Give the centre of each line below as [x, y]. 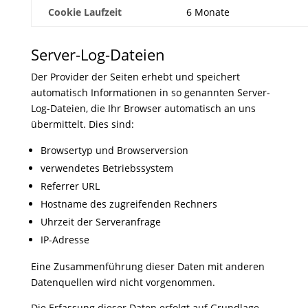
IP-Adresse [65, 240]
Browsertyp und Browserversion [114, 150]
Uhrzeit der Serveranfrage [100, 222]
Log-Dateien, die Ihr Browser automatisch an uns [143, 108]
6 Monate [208, 12]
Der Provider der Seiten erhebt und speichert [135, 77]
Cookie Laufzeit [85, 12]
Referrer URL [70, 186]
